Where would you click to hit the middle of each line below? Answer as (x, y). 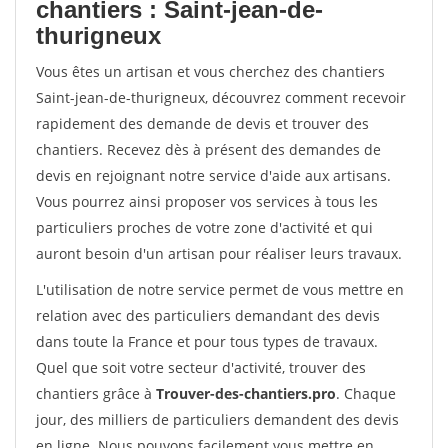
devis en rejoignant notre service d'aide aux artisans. (213, 175)
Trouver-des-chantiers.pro (246, 393)
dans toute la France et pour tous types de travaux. (207, 341)
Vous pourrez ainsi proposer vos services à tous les (207, 201)
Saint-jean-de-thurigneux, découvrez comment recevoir (221, 97)
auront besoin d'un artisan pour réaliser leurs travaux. (219, 253)
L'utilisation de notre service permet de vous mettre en (220, 289)
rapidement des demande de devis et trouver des (202, 123)
